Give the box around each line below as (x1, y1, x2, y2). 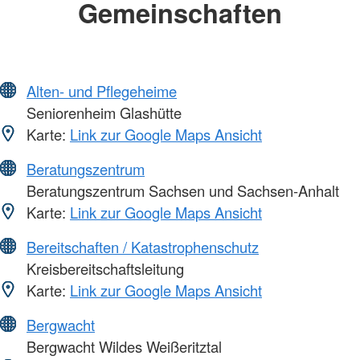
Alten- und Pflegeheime (27, 80, 177, 101)
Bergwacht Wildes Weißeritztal (22, 335, 222, 357)
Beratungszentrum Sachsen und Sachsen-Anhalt (22, 179, 339, 201)
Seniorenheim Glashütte (22, 101, 182, 123)
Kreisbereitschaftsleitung (22, 257, 184, 279)
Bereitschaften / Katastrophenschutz (27, 235, 259, 257)
